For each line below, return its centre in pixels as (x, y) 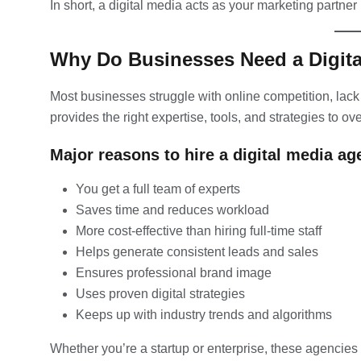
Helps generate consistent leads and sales (197, 251)
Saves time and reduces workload (172, 210)
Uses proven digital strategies (160, 293)
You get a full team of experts (158, 189)
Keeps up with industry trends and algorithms (204, 314)
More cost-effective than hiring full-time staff (199, 230)
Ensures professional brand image (174, 272)
